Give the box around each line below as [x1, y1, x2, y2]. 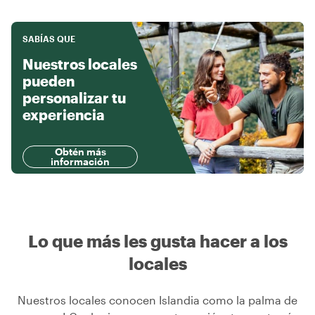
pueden [22, 72, 75, 90]
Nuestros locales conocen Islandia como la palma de [18, 293, 297, 307]
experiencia [22, 106, 105, 124]
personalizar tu [22, 89, 126, 107]
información [51, 155, 110, 168]
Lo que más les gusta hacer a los [27, 231, 288, 252]
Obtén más [54, 146, 106, 158]
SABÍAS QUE [22, 34, 75, 44]
